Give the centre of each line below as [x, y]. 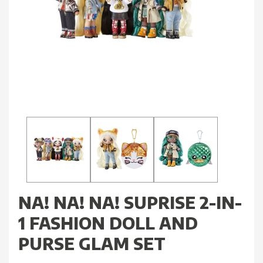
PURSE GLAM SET [92, 244]
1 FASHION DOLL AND [108, 223]
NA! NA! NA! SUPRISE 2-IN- [130, 203]
